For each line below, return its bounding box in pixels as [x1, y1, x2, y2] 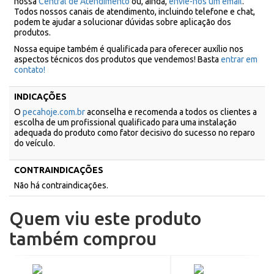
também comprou [9, 228, 157, 249]
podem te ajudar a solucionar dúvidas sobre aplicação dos [14, 17, 231, 27]
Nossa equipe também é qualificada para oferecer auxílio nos [14, 44, 243, 54]
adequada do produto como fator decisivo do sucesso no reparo [14, 128, 255, 138]
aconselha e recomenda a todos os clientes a [85, 107, 257, 117]
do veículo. [14, 138, 55, 148]
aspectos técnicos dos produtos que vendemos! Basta [14, 54, 221, 64]
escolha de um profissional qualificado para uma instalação [14, 117, 237, 127]
